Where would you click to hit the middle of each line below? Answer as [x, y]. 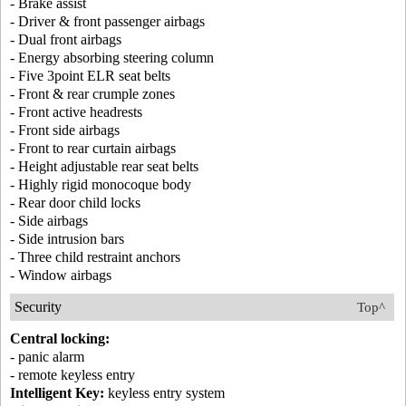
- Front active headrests [76, 112]
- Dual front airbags [66, 39]
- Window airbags [61, 275]
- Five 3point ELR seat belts [90, 76]
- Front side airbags [65, 130]
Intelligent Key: [57, 393]
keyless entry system [164, 393]
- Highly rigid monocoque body [101, 184]
